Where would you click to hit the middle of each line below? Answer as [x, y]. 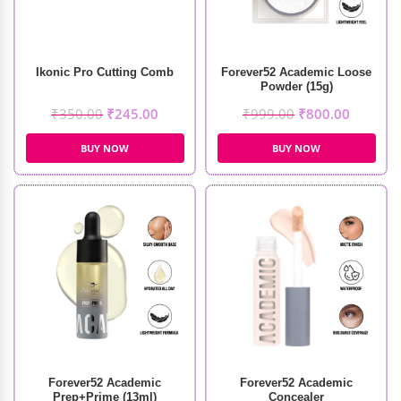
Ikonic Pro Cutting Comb [105, 72]
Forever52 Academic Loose [296, 72]
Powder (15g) [296, 86]
